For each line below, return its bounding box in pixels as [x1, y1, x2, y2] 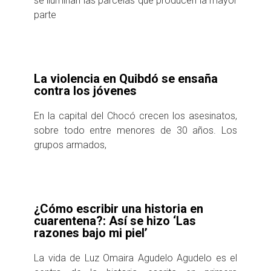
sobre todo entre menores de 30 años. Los [34, 124, 237, 136]
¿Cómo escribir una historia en [34, 201, 203, 216]
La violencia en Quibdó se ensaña [34, 71, 218, 86]
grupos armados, [34, 139, 106, 151]
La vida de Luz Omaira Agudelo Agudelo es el [34, 252, 237, 264]
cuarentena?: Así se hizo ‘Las [34, 213, 196, 228]
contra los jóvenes [34, 83, 137, 98]
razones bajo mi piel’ [34, 225, 148, 240]
